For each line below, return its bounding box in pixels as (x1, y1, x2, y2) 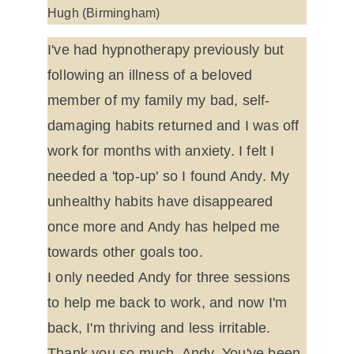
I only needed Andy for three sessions (47, 269, 295, 285)
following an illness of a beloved (47, 67, 257, 83)
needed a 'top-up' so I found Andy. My (47, 168, 294, 184)
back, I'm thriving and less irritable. (47, 320, 275, 336)
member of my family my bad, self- (47, 92, 270, 108)
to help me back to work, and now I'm (47, 295, 292, 311)
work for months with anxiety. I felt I (47, 143, 279, 159)
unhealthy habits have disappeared (47, 194, 277, 209)
